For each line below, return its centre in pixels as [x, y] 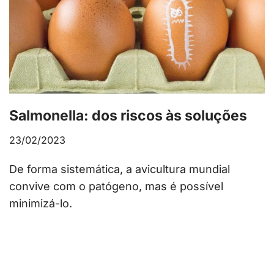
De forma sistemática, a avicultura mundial [120, 169]
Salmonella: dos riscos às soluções [128, 115]
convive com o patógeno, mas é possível [116, 186]
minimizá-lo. [41, 203]
